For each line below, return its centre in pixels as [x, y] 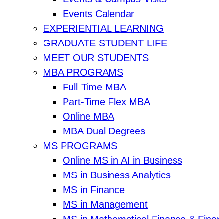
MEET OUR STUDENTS [96, 58]
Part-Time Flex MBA [106, 102]
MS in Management [105, 205]
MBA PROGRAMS [83, 73]
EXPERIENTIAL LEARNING [103, 29]
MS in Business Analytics [117, 175]
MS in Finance [94, 190]
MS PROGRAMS [80, 146]
